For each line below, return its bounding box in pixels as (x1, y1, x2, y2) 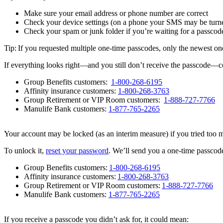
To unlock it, (4, 146, 46, 155)
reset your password (46, 146, 109, 155)
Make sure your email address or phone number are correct (24, 9, 208, 18)
